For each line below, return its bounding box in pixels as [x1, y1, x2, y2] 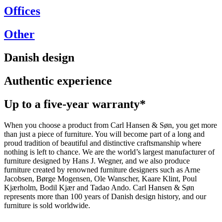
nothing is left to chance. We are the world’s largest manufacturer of [4, 147, 215, 156]
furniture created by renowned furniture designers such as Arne [4, 165, 200, 174]
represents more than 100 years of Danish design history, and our [4, 192, 206, 201]
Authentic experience [4, 74, 112, 87]
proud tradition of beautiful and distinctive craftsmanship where [4, 138, 201, 147]
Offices [4, 4, 40, 18]
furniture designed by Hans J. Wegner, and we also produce [4, 156, 190, 165]
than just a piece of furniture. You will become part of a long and [4, 129, 205, 138]
